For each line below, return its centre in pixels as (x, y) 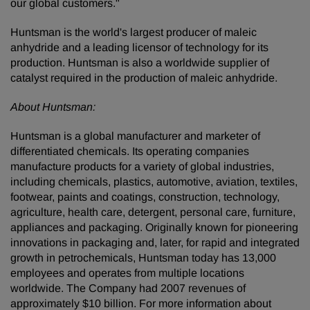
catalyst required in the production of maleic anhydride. (144, 78)
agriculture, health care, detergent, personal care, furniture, (153, 212)
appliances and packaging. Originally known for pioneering (154, 227)
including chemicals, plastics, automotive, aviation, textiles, (154, 182)
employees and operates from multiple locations (127, 273)
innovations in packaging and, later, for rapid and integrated (155, 243)
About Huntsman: (53, 107)
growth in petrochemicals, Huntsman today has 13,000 (143, 258)
